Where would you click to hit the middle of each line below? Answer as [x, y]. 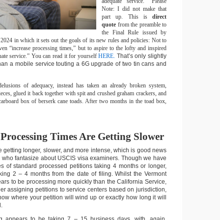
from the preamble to [141, 25]
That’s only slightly [142, 56]
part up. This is [127, 17]
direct [159, 17]
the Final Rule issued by [134, 32]
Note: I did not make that [134, 9]
